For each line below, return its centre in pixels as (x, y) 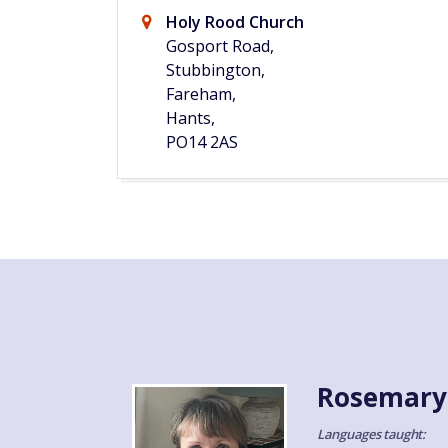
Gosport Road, (220, 46)
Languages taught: (371, 434)
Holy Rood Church (235, 22)
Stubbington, (215, 70)
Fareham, (201, 94)
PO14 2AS (202, 142)
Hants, (190, 118)
